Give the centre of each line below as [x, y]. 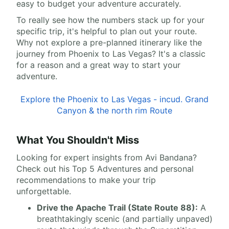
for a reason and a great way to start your [98, 65]
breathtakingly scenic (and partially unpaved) [125, 219]
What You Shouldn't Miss [78, 140]
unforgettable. [44, 191]
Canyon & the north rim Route [114, 111]
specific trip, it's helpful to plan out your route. [107, 31]
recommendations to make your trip [86, 180]
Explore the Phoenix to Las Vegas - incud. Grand [114, 99]
